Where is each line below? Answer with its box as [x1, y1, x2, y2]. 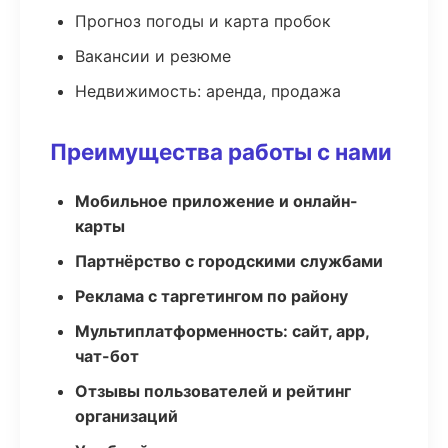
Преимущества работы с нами [50, 138, 392, 165]
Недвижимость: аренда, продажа [75, 81, 341, 101]
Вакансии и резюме [75, 46, 231, 66]
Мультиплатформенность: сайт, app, [75, 321, 369, 341]
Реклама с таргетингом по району [75, 286, 348, 306]
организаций [75, 406, 178, 426]
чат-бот [75, 346, 139, 366]
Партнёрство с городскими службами [75, 251, 383, 271]
